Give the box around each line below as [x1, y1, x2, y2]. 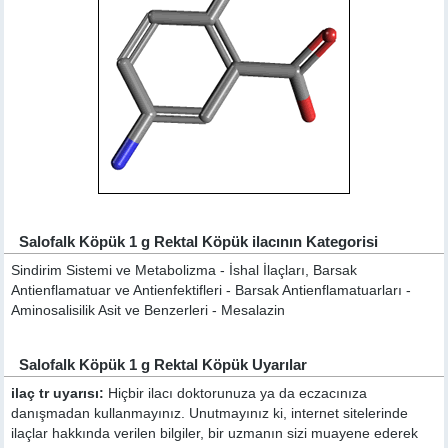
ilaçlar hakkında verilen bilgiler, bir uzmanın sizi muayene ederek [11, 426, 419, 441]
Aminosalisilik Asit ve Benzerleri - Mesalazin [11, 303, 286, 318]
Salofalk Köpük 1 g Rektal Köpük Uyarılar [19, 356, 308, 373]
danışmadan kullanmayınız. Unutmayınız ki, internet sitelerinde [11, 406, 409, 421]
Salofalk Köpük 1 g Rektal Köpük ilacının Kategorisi [19, 233, 379, 250]
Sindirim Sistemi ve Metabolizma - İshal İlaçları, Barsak [11, 263, 358, 278]
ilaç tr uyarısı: [11, 386, 105, 401]
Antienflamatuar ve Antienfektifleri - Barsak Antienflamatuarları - [11, 283, 412, 298]
